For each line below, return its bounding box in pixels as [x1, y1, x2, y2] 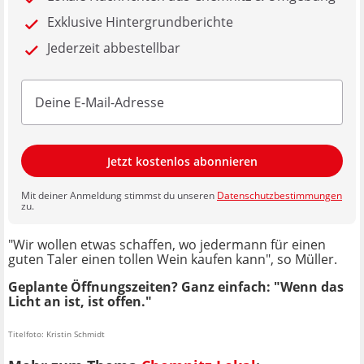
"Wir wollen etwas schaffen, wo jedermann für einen [8, 236, 326, 254]
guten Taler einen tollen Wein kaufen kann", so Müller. [8, 250, 337, 269]
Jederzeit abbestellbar [47, 39, 180, 58]
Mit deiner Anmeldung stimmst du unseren [21, 188, 217, 203]
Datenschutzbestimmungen [217, 188, 342, 203]
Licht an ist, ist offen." [8, 292, 152, 311]
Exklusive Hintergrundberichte [47, 13, 233, 32]
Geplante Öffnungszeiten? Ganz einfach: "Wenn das [8, 278, 344, 297]
